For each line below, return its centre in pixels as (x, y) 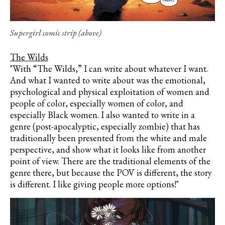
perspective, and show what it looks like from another (108, 150)
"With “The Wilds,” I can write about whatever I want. (109, 69)
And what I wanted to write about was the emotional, (108, 80)
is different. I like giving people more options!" (94, 184)
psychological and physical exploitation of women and (110, 92)
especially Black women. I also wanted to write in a (102, 115)
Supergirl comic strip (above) (56, 33)
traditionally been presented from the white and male (108, 138)
